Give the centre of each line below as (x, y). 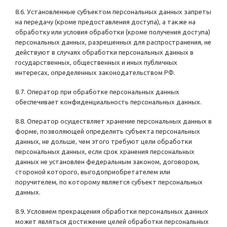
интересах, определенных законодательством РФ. (95, 73)
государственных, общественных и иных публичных (96, 63)
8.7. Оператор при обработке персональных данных (97, 92)
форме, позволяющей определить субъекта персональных (108, 131)
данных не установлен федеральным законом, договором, (107, 162)
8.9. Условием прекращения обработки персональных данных (112, 212)
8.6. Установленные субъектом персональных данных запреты (113, 12)
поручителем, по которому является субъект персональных (109, 182)
